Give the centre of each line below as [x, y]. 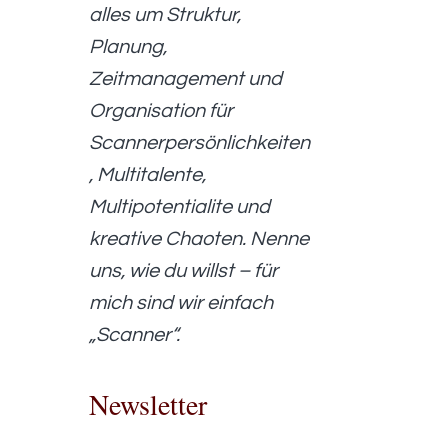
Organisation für [161, 111]
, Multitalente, [148, 175]
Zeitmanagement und [186, 79]
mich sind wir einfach [181, 303]
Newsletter [148, 403]
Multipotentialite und [180, 207]
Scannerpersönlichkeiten [200, 143]
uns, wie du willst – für [184, 271]
